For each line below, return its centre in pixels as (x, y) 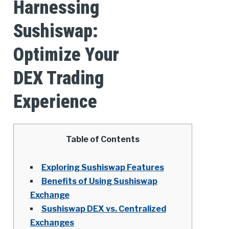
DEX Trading (58, 78)
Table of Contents (102, 140)
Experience (55, 102)
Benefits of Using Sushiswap (99, 181)
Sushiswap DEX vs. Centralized (104, 209)
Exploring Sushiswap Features (102, 168)
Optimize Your (66, 55)
